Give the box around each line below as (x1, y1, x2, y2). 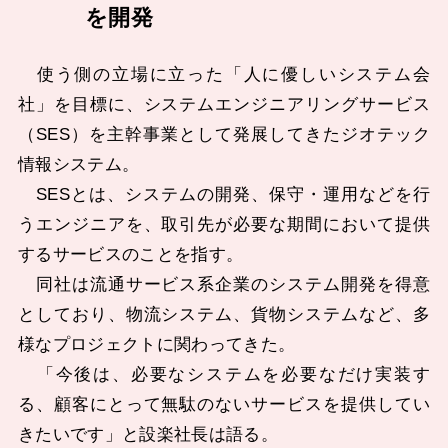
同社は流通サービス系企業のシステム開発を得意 (17, 275, 431, 295)
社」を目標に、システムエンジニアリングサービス (17, 95, 431, 115)
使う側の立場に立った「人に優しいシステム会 (17, 65, 431, 85)
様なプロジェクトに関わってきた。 (17, 335, 296, 355)
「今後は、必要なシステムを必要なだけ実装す (17, 365, 431, 385)
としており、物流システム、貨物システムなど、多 (17, 305, 431, 325)
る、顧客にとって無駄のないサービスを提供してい (17, 395, 431, 415)
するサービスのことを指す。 (17, 245, 244, 265)
